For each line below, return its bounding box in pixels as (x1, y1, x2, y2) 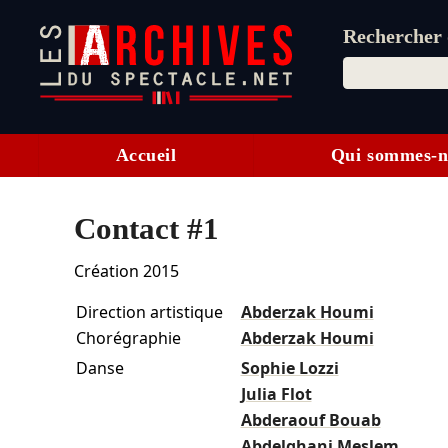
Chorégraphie (75, 327, 181, 350)
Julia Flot (240, 383, 312, 406)
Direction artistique (75, 301, 223, 324)
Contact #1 (73, 211, 219, 247)
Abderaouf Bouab (240, 409, 381, 432)
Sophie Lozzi (240, 357, 339, 380)
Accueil (115, 145, 177, 166)
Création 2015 (73, 260, 183, 283)
